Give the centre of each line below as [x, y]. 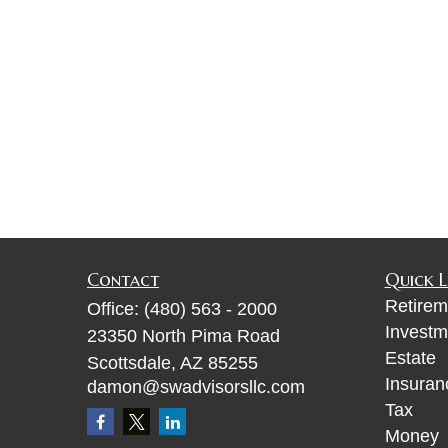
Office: [115, 309]
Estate [410, 358]
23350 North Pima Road [183, 336]
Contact [123, 279]
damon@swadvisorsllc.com [196, 387]
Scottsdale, [131, 363]
